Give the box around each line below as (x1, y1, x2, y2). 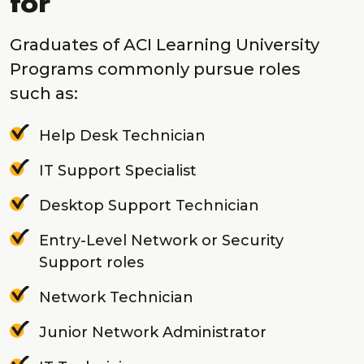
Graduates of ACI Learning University (10, 34, 319, 55)
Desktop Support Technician (39, 197, 259, 215)
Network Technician (39, 288, 193, 307)
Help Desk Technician (39, 127, 206, 145)
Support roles (39, 253, 144, 272)
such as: (10, 83, 86, 104)
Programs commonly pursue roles (10, 58, 301, 80)
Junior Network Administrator (39, 323, 266, 342)
